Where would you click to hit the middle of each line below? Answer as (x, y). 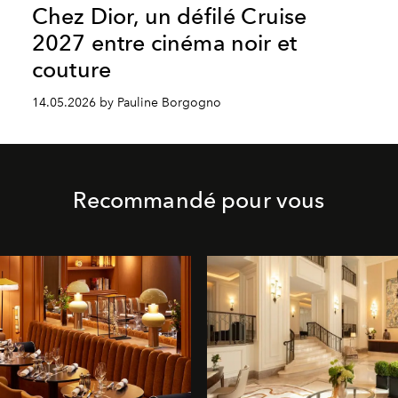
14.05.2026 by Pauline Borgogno (126, 102)
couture (72, 69)
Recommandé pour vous (199, 199)
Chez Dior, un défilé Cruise (169, 16)
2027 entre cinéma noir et (164, 42)
